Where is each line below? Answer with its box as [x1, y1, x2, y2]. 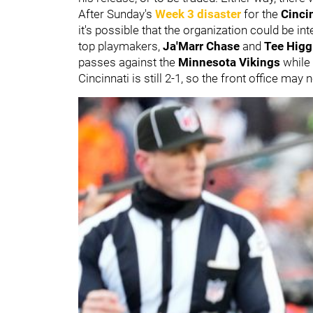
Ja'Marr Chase [163, 38, 242, 53]
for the [241, 6, 281, 21]
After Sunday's [78, 6, 155, 21]
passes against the [78, 54, 178, 69]
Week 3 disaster [155, 6, 241, 21]
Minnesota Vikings [178, 54, 283, 69]
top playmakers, [78, 38, 163, 53]
